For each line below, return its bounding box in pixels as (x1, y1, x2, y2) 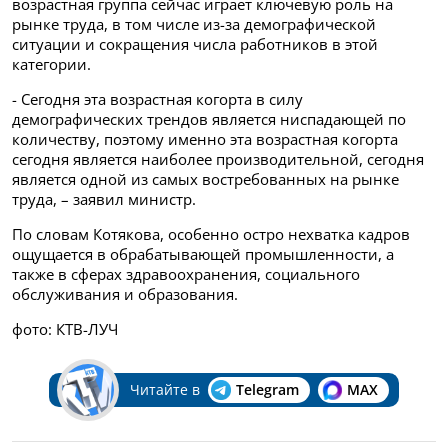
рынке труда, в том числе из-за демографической (12, 13, 376, 34)
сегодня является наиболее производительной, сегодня (12, 148, 424, 169)
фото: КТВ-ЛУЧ (12, 318, 118, 339)
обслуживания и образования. (12, 283, 238, 304)
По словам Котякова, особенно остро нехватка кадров (12, 223, 410, 244)
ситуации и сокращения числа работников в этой (12, 33, 378, 54)
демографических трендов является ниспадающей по (12, 108, 406, 129)
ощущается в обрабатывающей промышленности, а (12, 243, 394, 264)
